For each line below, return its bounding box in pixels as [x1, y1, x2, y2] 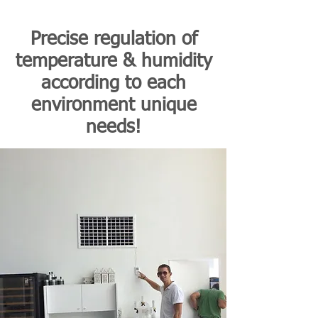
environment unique [31, 97, 197, 115]
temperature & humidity [15, 53, 212, 71]
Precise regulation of [30, 31, 197, 49]
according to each [41, 75, 186, 93]
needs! [86, 119, 141, 137]
